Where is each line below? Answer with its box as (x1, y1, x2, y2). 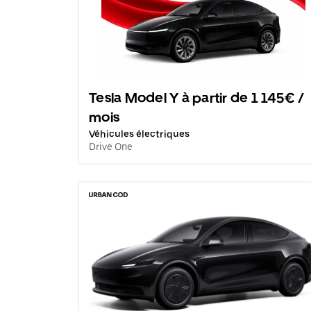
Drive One (89, 141, 133, 152)
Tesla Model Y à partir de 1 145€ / (89, 90, 305, 106)
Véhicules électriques (89, 128, 190, 140)
